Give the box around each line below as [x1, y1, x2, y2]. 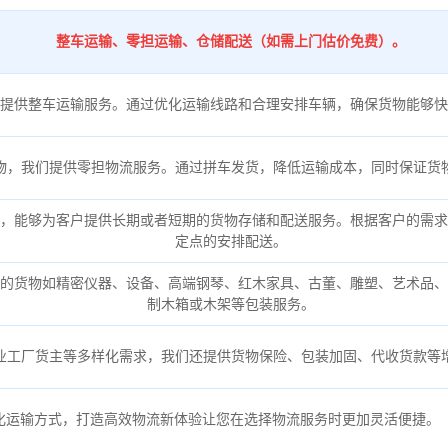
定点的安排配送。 [174, 232, 287, 249]
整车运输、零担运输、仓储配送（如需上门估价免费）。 [55, 32, 406, 49]
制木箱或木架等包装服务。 [146, 295, 315, 312]
